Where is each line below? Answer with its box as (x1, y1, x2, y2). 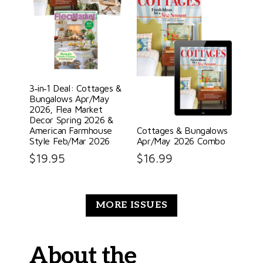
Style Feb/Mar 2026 (29, 136, 110, 147)
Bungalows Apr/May (29, 93, 110, 104)
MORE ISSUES (95, 200, 168, 211)
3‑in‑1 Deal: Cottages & (29, 83, 122, 94)
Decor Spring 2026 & (29, 114, 113, 126)
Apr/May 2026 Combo (136, 136, 225, 147)
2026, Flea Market (29, 104, 103, 115)
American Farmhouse (29, 125, 112, 136)
